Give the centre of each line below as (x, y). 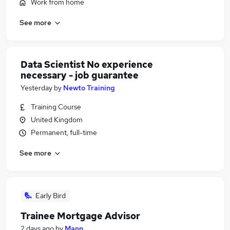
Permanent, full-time (64, 132)
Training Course (56, 107)
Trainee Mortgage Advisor (80, 216)
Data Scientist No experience (87, 64)
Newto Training (89, 88)
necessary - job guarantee (80, 75)
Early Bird (51, 196)
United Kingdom (57, 120)
